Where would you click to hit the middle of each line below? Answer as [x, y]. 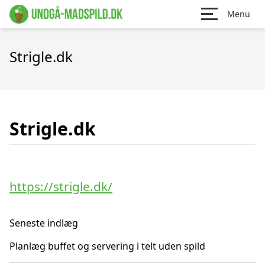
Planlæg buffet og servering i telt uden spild [107, 246]
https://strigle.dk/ [61, 186]
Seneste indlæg [44, 223]
